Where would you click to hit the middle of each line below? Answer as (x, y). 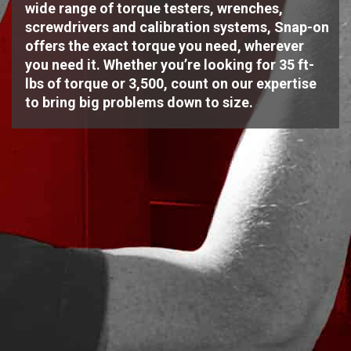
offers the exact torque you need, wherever (165, 45)
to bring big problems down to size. (139, 102)
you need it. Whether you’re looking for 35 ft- (170, 64)
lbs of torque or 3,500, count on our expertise (171, 83)
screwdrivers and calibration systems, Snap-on (177, 27)
